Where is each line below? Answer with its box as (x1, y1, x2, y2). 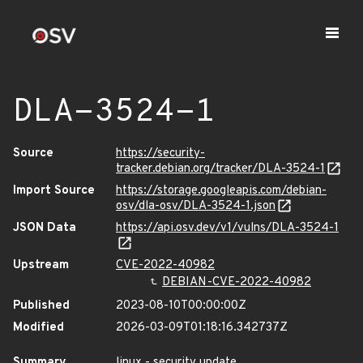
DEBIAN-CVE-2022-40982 (162, 275, 311, 290)
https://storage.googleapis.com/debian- (116, 183, 327, 199)
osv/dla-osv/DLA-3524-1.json (116, 199, 275, 214)
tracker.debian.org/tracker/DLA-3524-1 (116, 161, 325, 177)
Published (13, 298, 70, 314)
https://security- (116, 146, 205, 161)
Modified (13, 320, 64, 335)
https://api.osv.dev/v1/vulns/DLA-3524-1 (116, 220, 339, 236)
